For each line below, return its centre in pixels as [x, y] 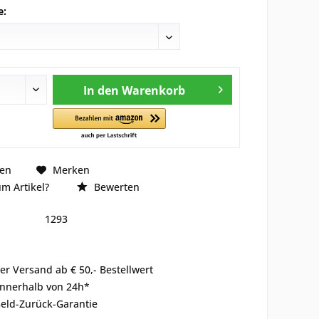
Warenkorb [153, 90]
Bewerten [115, 187]
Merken [71, 169]
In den [101, 90]
